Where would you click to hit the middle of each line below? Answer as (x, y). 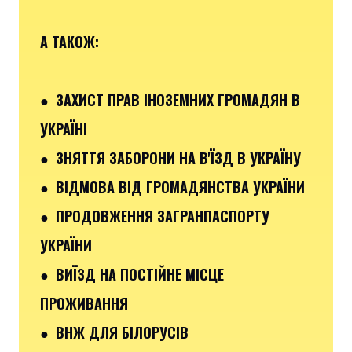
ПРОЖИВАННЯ (84, 303)
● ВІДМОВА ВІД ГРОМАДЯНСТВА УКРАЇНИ (172, 187)
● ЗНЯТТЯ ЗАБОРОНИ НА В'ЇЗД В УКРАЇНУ (170, 158)
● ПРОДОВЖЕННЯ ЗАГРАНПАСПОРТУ (155, 216)
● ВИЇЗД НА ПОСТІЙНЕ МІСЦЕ (132, 274)
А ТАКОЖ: (70, 41)
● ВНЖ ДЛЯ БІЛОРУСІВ (114, 332)
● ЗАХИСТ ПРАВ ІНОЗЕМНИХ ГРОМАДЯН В (170, 99)
